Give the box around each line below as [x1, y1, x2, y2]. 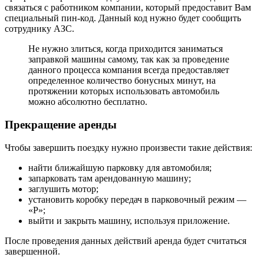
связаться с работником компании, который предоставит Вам [5, 2, 251, 13]
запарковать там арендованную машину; [28, 173, 191, 183]
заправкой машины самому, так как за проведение [28, 54, 229, 65]
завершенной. [5, 246, 60, 256]
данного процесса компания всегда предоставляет [28, 65, 229, 75]
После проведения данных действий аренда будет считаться [5, 235, 246, 246]
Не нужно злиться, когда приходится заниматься [28, 44, 223, 54]
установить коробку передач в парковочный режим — [28, 194, 246, 204]
